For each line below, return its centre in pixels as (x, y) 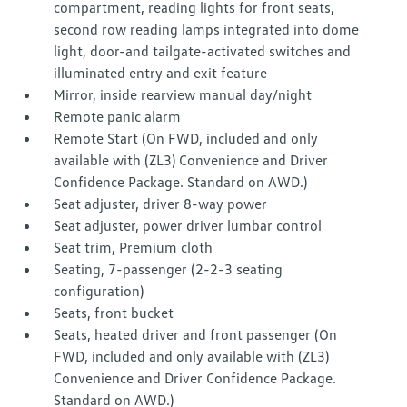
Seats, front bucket (114, 313)
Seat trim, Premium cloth (134, 248)
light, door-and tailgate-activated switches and (203, 51)
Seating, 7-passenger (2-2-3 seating (169, 269)
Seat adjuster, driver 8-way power (161, 204)
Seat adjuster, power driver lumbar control (188, 226)
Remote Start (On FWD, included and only (186, 139)
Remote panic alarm (118, 117)
